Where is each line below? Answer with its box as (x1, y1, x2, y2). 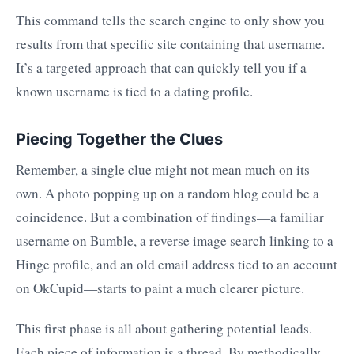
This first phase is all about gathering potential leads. (16, 318, 312, 337)
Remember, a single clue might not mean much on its (16, 160, 310, 179)
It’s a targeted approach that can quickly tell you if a (16, 58, 307, 77)
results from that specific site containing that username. (16, 34, 325, 53)
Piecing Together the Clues (16, 129, 223, 149)
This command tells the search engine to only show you (16, 10, 325, 29)
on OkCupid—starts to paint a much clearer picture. (16, 279, 304, 298)
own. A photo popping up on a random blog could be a (16, 184, 319, 203)
